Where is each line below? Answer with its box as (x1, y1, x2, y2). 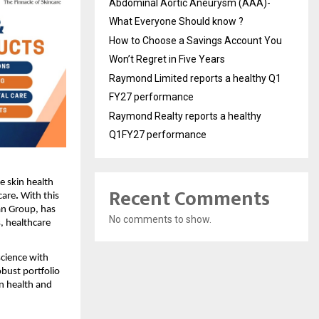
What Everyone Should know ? (109, 15, 244, 27)
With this (21, 191, 59, 202)
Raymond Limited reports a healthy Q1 (109, 72, 281, 84)
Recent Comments (109, 182, 270, 216)
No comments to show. (109, 213, 211, 225)
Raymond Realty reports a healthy (109, 110, 261, 122)
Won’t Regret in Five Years (109, 53, 225, 65)
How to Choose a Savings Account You (109, 34, 282, 46)
